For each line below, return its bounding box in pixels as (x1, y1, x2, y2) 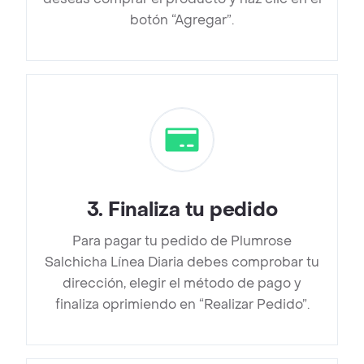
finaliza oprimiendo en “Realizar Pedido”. (54, 296, 310, 314)
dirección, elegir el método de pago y (63, 275, 301, 292)
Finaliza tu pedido (107, 197, 278, 223)
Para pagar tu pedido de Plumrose (72, 232, 292, 250)
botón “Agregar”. (130, 11, 234, 29)
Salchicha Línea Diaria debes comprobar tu (45, 253, 319, 271)
